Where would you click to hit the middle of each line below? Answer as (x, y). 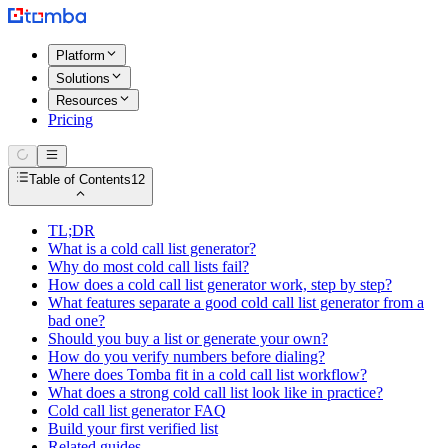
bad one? (76, 320)
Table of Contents (80, 179)
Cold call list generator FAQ (137, 410)
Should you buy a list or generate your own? (188, 338)
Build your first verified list (133, 428)
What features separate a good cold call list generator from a (236, 302)
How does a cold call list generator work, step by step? (220, 284)
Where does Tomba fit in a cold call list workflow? (207, 374)
